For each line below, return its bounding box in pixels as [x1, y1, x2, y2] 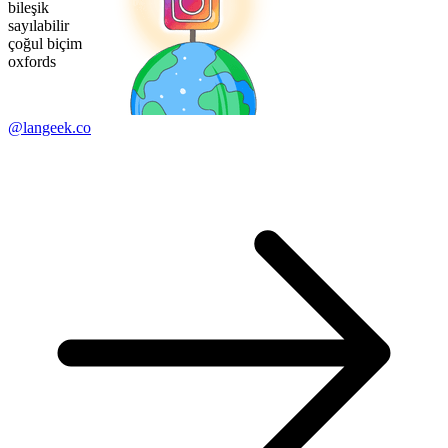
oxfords [8, 53, 56, 71]
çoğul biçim [8, 35, 82, 53]
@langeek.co [8, 119, 91, 137]
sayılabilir [8, 17, 69, 35]
